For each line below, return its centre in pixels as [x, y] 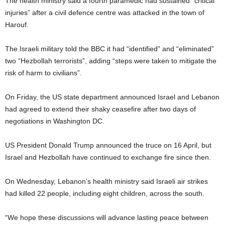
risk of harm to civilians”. [43, 73]
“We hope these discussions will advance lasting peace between [107, 217]
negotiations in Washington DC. [55, 121]
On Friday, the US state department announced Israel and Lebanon [112, 97]
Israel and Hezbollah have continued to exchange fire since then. [108, 157]
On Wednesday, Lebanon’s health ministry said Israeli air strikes [106, 181]
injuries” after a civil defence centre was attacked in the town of [105, 12]
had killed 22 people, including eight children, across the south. [105, 193]
